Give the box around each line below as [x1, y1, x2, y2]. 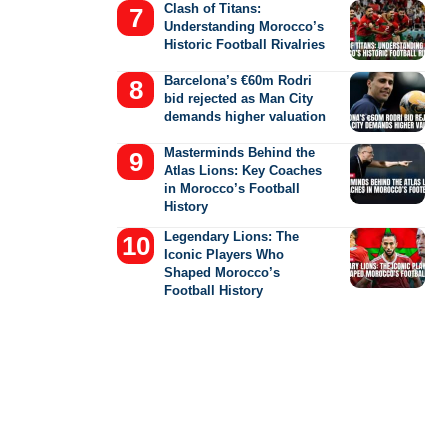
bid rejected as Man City [164, 90, 314, 106]
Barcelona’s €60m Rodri [164, 72, 313, 88]
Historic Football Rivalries [164, 36, 326, 52]
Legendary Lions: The [164, 228, 300, 244]
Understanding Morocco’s [164, 18, 325, 34]
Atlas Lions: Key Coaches [164, 162, 323, 178]
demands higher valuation [164, 108, 327, 124]
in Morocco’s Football [164, 180, 301, 196]
